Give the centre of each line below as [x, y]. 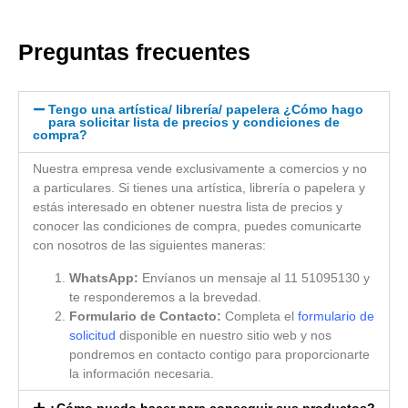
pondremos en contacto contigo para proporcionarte [219, 354]
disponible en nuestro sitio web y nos [224, 335]
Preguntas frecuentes [134, 52]
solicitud [92, 335]
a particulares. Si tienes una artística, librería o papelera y [199, 188]
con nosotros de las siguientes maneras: [149, 245]
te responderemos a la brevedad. [165, 296]
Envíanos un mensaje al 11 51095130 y [254, 277]
